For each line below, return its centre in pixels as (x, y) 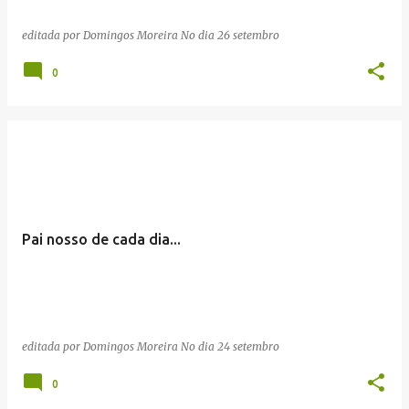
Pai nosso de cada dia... (101, 239)
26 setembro (248, 35)
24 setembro (248, 346)
